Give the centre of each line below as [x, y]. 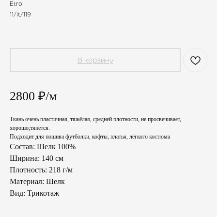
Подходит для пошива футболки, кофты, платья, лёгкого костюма [90, 137]
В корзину [95, 60]
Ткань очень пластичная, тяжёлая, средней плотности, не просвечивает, [95, 119]
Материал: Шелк [37, 182]
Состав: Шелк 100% [43, 147]
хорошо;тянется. [30, 128]
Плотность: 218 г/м [41, 170]
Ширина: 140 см [37, 158]
